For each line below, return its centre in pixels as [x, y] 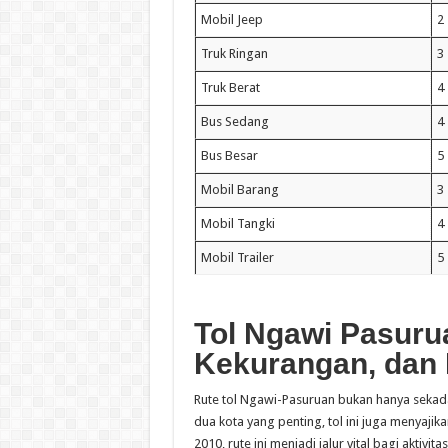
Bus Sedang [234, 121]
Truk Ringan [234, 53]
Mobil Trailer [237, 257]
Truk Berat [230, 87]
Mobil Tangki [237, 223]
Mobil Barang [239, 189]
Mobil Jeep [231, 19]
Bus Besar [229, 155]
